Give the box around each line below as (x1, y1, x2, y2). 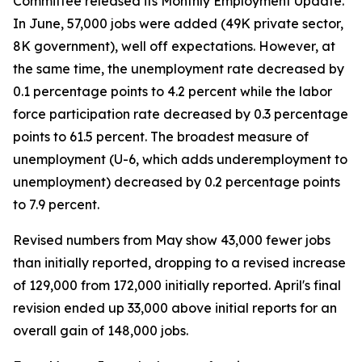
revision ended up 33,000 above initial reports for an (13, 300, 337, 316)
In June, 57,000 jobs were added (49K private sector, (13, 15, 343, 32)
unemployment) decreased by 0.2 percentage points (13, 174, 340, 190)
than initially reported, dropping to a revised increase (13, 255, 346, 271)
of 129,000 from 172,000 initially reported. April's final (13, 277, 341, 293)
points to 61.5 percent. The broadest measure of (13, 128, 309, 145)
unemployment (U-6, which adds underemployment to (13, 151, 347, 167)
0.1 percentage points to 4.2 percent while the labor (13, 83, 332, 99)
